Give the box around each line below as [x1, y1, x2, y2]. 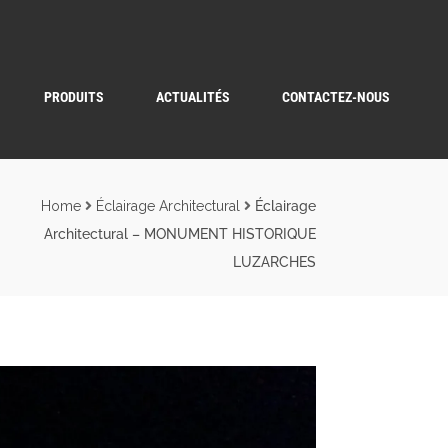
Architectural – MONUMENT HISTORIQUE [44, 225, 316, 242]
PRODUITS [44, 88, 104, 105]
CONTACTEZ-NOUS [282, 88, 390, 105]
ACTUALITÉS [156, 88, 230, 105]
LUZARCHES [233, 253, 316, 270]
